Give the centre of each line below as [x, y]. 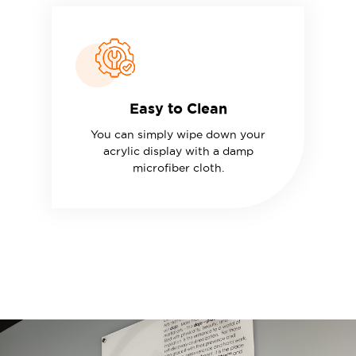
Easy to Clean [178, 108]
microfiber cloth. [178, 167]
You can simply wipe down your [178, 134]
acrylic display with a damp [178, 151]
